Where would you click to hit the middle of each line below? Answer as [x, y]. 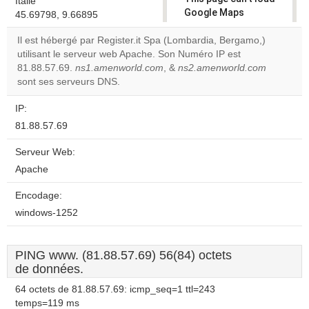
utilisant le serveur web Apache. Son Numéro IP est [129, 54]
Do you [207, 56]
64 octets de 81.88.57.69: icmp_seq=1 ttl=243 [115, 289]
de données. [49, 269]
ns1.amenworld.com [119, 68]
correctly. [207, 26]
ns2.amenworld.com [222, 68]
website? [212, 79]
